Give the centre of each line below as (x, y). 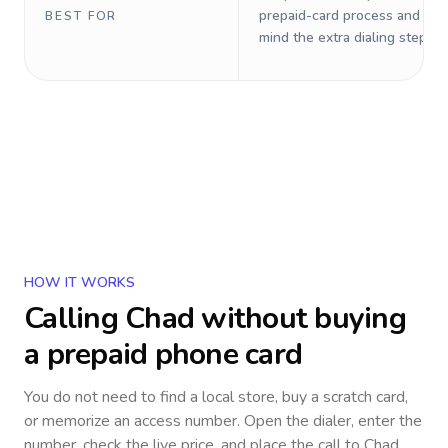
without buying (300, 318)
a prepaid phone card (163, 354)
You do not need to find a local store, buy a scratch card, (216, 397)
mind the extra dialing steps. (348, 37)
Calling (74, 318)
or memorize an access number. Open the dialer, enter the (223, 421)
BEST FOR (81, 16)
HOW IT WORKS (79, 282)
